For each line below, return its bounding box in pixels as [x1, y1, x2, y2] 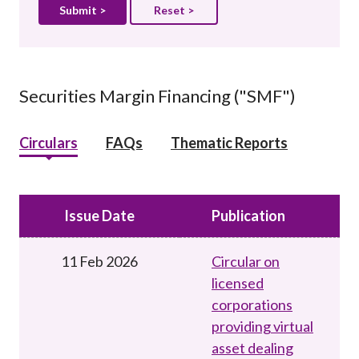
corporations [212, 295, 292, 313]
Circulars [19, 133, 78, 151]
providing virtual [212, 317, 313, 335]
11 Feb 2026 [61, 252, 138, 270]
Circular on [212, 252, 280, 270]
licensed [212, 273, 264, 292]
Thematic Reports [171, 133, 288, 151]
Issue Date [64, 206, 135, 224]
